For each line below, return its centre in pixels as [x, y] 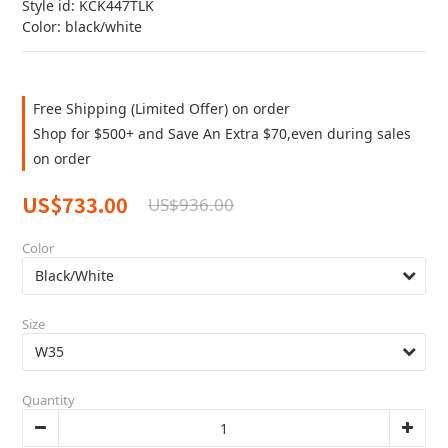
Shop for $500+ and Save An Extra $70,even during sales [222, 133]
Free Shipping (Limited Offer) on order [161, 108]
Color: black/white [82, 26]
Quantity [48, 400]
